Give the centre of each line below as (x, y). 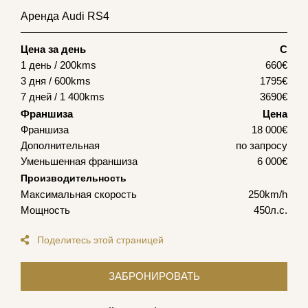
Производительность (74, 178)
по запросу (262, 146)
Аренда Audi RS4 (65, 16)
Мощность (45, 210)
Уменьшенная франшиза (79, 162)
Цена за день (53, 49)
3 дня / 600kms (56, 81)
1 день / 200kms (58, 65)
